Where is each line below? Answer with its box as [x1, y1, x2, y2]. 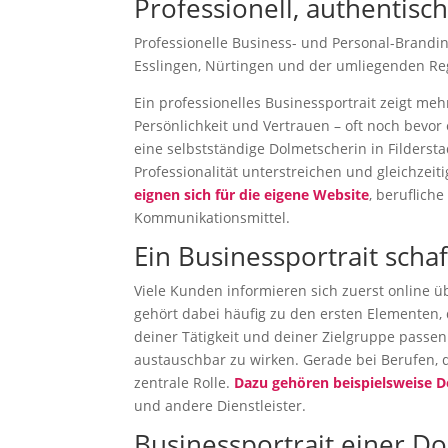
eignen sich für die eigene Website [134, 184, 370, 204]
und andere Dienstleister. [134, 395, 307, 415]
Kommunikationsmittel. [134, 207, 291, 227]
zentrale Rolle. [134, 372, 235, 392]
